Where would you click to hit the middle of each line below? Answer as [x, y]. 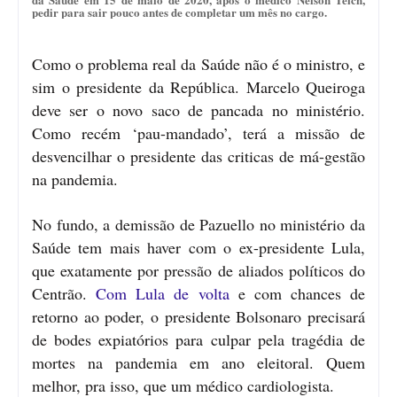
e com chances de [297, 293]
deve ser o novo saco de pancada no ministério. [198, 109]
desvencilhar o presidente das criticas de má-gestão [198, 156]
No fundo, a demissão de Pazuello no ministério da [198, 224]
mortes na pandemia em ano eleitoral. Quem [198, 362]
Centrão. [64, 293]
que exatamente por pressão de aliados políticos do [198, 270]
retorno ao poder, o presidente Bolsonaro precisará [198, 316]
